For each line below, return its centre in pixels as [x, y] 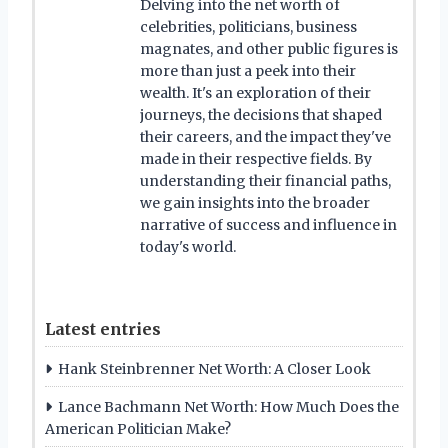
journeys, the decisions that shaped [261, 114]
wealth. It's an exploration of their [255, 92]
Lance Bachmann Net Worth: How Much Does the [228, 406]
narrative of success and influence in [268, 224]
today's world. [188, 246]
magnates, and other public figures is [269, 48]
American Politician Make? [138, 428]
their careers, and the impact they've [265, 136]
